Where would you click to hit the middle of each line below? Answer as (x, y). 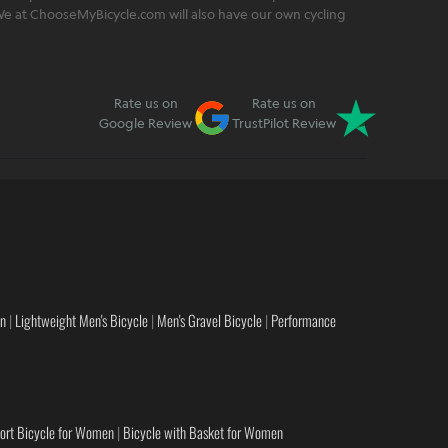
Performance (303, 320)
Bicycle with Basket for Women (203, 431)
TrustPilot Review (284, 123)
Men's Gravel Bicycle (209, 320)
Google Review (145, 123)
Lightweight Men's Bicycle (81, 320)
